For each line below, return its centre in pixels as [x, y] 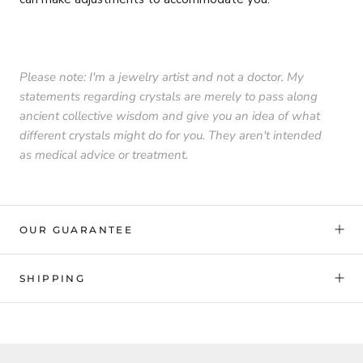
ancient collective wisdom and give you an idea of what [170, 115]
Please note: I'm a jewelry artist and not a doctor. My [162, 77]
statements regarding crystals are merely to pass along [169, 96]
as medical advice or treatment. [104, 154]
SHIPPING [53, 278]
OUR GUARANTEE [77, 229]
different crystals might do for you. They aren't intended [171, 135]
